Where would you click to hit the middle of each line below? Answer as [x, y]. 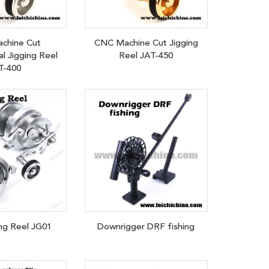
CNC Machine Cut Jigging [146, 42]
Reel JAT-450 [146, 55]
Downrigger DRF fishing [146, 226]
